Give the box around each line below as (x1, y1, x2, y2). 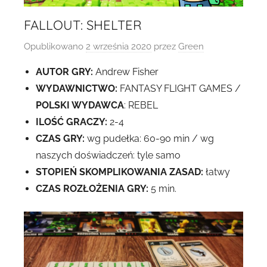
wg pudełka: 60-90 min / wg (85, 132, 214, 144)
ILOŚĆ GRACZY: (36, 116, 110, 128)
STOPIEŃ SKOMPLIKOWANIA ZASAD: (36, 166, 206, 178)
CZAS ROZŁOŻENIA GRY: (36, 182, 148, 194)
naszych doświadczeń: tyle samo (36, 149, 181, 161)
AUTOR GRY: (36, 66, 93, 77)
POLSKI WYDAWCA (36, 99, 124, 111)
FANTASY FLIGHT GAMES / (120, 82, 241, 94)
